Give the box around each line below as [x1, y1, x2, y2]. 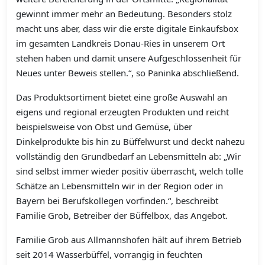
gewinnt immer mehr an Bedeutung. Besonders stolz [16, 8, 232, 20]
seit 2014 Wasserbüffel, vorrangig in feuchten [16, 248, 202, 261]
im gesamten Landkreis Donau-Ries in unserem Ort [16, 37, 225, 50]
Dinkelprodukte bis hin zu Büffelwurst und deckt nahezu [16, 135, 245, 148]
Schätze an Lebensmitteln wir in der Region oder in [16, 180, 223, 192]
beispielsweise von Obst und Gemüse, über [16, 121, 192, 133]
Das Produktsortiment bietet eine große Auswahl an [16, 91, 227, 104]
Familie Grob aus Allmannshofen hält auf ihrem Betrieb [16, 234, 241, 246]
